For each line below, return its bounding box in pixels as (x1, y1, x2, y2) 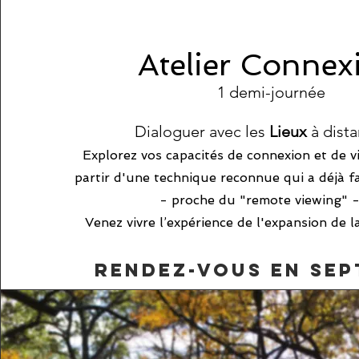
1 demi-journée (217, 83, 326, 102)
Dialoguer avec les (135, 122, 270, 141)
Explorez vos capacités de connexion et (83, 147, 332, 163)
